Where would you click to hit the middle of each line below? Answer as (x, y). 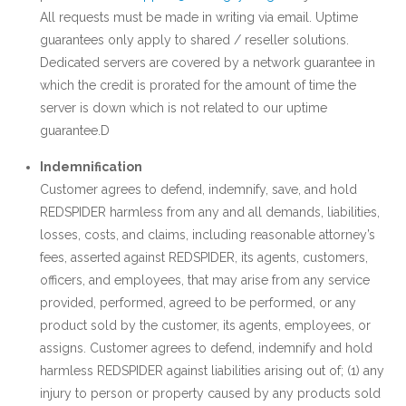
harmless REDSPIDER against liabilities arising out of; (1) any (212, 371)
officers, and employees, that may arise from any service (205, 280)
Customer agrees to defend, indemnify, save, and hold (198, 189)
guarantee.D (75, 130)
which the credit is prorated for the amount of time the (198, 85)
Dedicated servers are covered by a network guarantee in (208, 63)
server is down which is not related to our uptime (184, 108)
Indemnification (91, 167)
